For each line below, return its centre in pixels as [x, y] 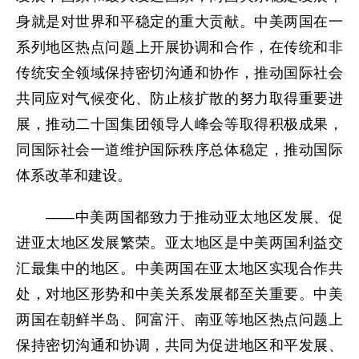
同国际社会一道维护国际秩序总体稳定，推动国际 [179, 150]
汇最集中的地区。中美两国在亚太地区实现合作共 [179, 268]
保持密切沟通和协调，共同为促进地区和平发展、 [179, 345]
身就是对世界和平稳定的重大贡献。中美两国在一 [179, 22]
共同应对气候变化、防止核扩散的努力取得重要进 [179, 99]
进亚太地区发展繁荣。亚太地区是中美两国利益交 [179, 243]
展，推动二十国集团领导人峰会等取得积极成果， [179, 124]
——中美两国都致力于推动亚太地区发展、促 [179, 217]
